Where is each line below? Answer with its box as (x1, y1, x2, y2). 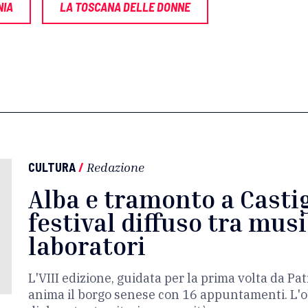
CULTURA (28, 159, 76, 175)
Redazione (87, 159, 144, 175)
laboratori (28, 231, 146, 261)
